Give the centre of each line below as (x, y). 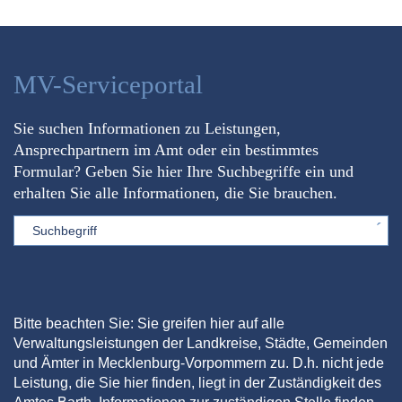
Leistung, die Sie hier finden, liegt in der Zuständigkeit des (197, 382)
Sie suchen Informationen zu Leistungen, (147, 128)
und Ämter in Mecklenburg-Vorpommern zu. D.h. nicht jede (199, 363)
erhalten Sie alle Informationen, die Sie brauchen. (175, 192)
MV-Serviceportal (108, 85)
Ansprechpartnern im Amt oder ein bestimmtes (166, 149)
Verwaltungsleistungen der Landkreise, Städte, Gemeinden (201, 343)
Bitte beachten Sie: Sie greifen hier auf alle (149, 323)
